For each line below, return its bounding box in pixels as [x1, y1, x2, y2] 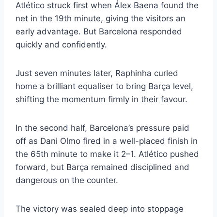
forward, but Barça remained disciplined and [15, 162, 189, 172]
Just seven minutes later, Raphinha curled [15, 68, 178, 78]
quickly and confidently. [15, 40, 107, 50]
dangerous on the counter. [15, 175, 118, 186]
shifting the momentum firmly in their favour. [15, 94, 187, 105]
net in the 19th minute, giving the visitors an [15, 14, 186, 24]
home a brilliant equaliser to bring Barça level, [15, 81, 193, 92]
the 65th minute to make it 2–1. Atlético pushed [15, 149, 199, 159]
